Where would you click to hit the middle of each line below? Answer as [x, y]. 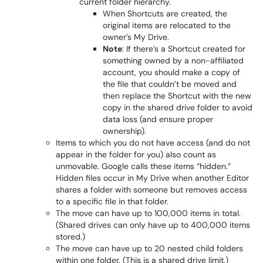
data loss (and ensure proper [158, 119]
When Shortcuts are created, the [165, 14]
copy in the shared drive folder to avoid [178, 107]
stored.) [70, 237]
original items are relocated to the [167, 25]
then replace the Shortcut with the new [177, 96]
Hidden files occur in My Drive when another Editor [152, 178]
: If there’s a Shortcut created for [184, 49]
